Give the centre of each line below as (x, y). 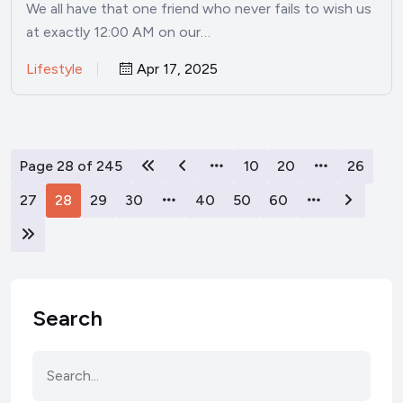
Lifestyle (54, 69)
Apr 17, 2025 (175, 69)
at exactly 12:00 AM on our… (118, 32)
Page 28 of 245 (71, 166)
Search (67, 318)
